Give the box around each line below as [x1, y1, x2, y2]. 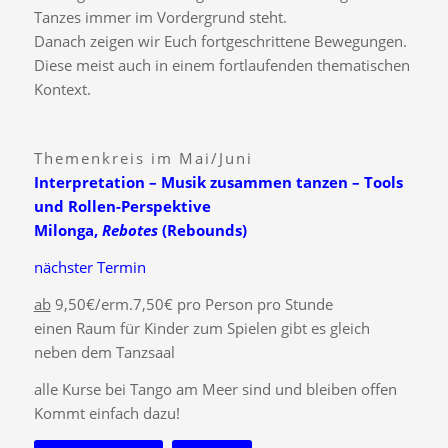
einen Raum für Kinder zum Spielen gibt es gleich [33, 317, 370, 338]
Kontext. [33, 78, 91, 99]
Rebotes [101, 220, 158, 241]
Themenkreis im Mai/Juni [33, 148, 253, 169]
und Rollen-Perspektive [33, 196, 211, 217]
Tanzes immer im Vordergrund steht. [33, 6, 287, 27]
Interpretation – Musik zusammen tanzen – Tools [33, 172, 403, 193]
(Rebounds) [157, 220, 247, 241]
